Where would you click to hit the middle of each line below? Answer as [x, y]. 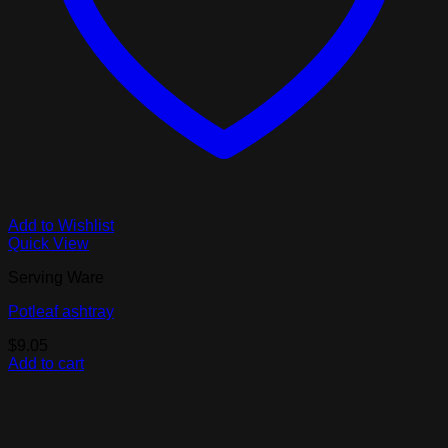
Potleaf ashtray [61, 312]
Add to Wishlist [61, 226]
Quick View [48, 244]
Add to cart [46, 364]
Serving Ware [56, 278]
